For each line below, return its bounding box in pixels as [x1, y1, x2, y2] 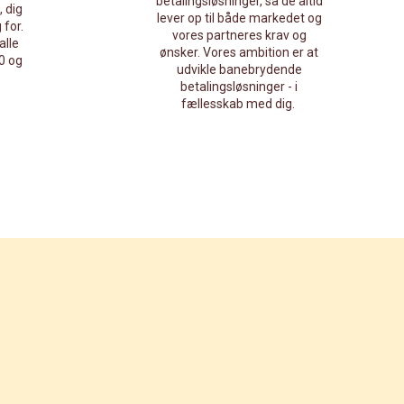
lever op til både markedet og [156, 10, 322, 25]
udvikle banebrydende [176, 61, 302, 77]
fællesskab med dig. [180, 96, 298, 111]
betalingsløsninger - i [180, 78, 298, 94]
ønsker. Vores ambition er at [160, 44, 318, 60]
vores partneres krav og [171, 27, 307, 42]
